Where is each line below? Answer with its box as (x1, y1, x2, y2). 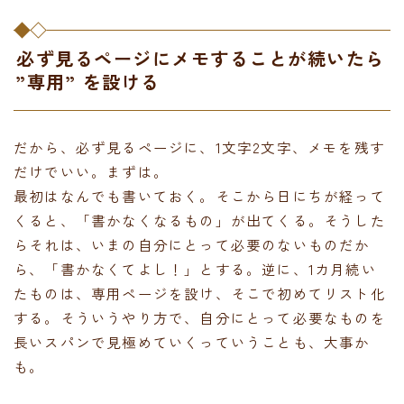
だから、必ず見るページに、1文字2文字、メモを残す (14, 136, 386, 157)
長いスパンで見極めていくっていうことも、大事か (14, 331, 371, 352)
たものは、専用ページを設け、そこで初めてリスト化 (14, 282, 386, 303)
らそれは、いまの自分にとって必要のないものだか (14, 234, 371, 254)
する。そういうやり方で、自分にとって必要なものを (14, 307, 386, 327)
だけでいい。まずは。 (14, 161, 169, 181)
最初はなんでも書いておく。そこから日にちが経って (14, 185, 386, 206)
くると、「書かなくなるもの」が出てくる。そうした (14, 209, 386, 230)
